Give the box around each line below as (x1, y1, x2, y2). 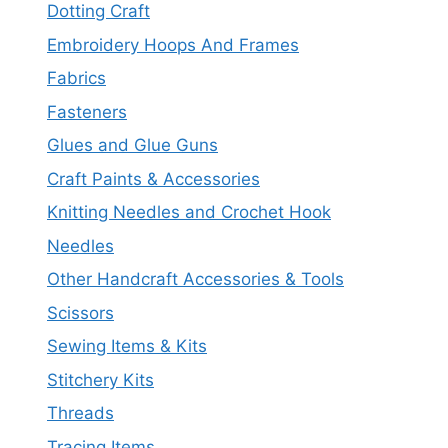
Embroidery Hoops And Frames (47, 34, 299, 55)
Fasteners (47, 101, 127, 122)
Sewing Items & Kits (47, 336, 207, 357)
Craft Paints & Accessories (47, 168, 260, 189)
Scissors (47, 302, 114, 323)
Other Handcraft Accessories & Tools (47, 269, 344, 290)
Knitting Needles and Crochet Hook (47, 202, 331, 223)
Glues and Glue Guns (47, 135, 218, 156)
